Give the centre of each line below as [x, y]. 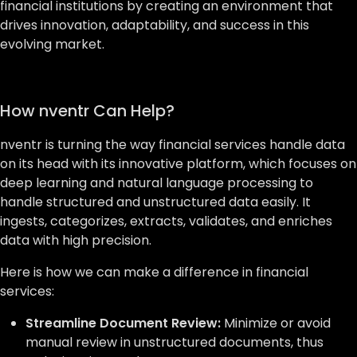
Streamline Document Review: [125, 323]
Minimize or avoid [277, 323]
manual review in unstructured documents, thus [175, 342]
